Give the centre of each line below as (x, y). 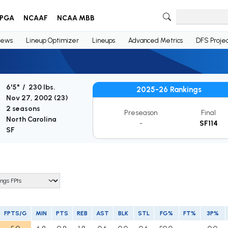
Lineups (103, 40)
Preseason (141, 113)
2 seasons (23, 109)
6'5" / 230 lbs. (31, 88)
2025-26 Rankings (169, 90)
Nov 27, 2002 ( (31, 98)
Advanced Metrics (155, 40)
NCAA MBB (76, 18)
